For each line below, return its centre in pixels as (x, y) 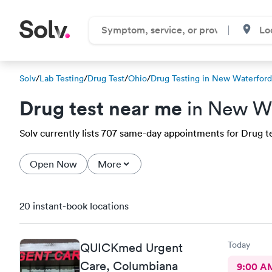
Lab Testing (62, 78)
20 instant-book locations (74, 206)
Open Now (53, 164)
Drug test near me (101, 108)
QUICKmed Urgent (131, 247)
